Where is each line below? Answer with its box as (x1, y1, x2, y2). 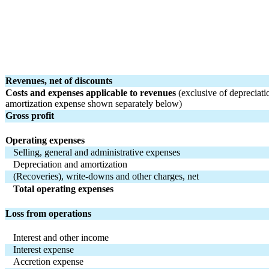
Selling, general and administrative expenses (13, 147, 181, 157)
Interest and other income (13, 232, 109, 243)
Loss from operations (5, 208, 91, 219)
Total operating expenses (13, 183, 114, 194)
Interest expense (13, 244, 74, 255)
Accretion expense (13, 256, 84, 267)
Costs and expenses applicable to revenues (5, 87, 178, 98)
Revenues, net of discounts (5, 75, 112, 86)
